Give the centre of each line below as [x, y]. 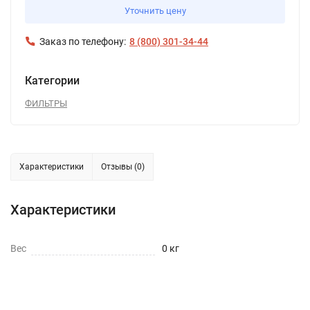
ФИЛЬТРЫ [46, 103]
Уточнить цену [155, 11]
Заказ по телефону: [83, 42]
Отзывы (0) [123, 167]
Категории [52, 81]
